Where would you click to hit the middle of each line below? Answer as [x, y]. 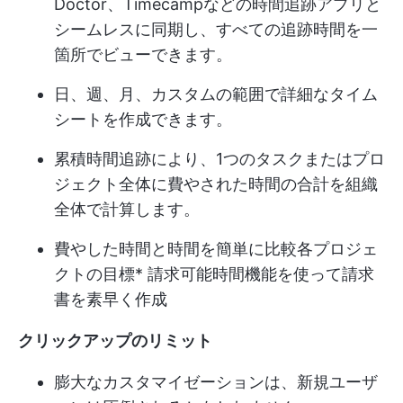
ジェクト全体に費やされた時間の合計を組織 [216, 184]
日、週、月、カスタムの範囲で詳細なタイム [216, 94]
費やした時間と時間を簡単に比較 [175, 249]
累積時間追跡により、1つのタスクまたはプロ [219, 159]
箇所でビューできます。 [143, 54]
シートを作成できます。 [143, 119]
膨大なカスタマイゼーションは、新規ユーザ [216, 382]
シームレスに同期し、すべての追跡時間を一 [216, 29]
